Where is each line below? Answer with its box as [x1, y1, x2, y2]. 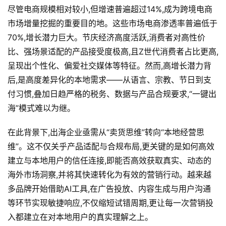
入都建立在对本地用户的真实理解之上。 [8, 212, 153, 222]
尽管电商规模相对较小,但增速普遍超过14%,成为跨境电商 [8, 4, 212, 15]
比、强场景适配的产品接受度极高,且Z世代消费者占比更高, [8, 46, 218, 57]
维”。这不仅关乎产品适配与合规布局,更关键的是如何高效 [8, 141, 214, 152]
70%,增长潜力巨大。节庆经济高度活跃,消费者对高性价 [8, 32, 205, 43]
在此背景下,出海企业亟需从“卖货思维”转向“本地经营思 [8, 127, 204, 138]
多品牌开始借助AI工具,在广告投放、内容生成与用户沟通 [8, 184, 211, 194]
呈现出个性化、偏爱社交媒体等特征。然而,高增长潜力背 [8, 61, 211, 71]
